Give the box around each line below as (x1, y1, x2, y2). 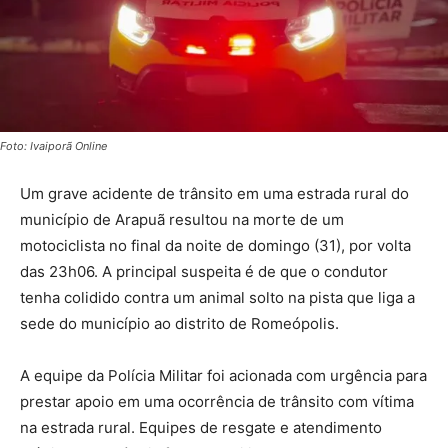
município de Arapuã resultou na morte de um (20, 210, 344, 230)
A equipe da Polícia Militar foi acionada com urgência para (20, 366, 427, 386)
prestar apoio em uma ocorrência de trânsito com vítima (20, 392, 414, 412)
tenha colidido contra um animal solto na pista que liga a (20, 288, 415, 308)
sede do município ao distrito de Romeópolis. (20, 314, 339, 334)
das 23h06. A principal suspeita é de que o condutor (20, 262, 388, 282)
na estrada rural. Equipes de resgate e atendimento (20, 418, 382, 438)
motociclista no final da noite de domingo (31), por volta (20, 236, 411, 256)
